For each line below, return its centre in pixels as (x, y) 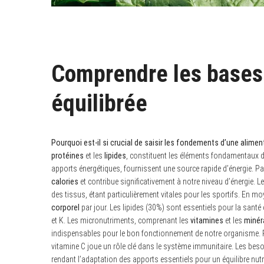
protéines (67, 156)
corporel (65, 208)
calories (65, 182)
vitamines (207, 221)
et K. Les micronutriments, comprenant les (121, 221)
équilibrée (99, 104)
